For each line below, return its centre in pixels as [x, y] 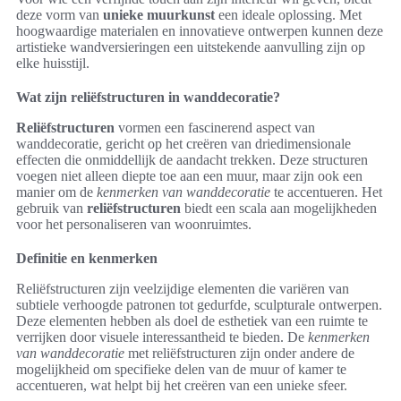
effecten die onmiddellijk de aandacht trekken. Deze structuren [192, 160]
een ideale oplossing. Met [288, 15]
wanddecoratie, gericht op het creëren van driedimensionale [183, 144]
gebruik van [51, 209]
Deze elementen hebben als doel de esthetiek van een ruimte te [192, 321]
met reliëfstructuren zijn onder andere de [239, 354]
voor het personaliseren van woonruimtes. [134, 225]
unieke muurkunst [159, 15]
